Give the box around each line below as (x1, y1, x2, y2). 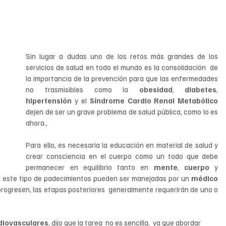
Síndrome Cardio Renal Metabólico (89, 96, 218, 105)
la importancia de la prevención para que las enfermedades (26, 74, 218, 83)
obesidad (139, 85, 173, 94)
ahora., (26, 118, 49, 128)
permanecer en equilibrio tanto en (26, 162, 154, 172)
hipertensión (26, 96, 75, 105)
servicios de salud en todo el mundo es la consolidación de (26, 63, 218, 72)
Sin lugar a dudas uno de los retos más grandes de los (26, 51, 218, 61)
